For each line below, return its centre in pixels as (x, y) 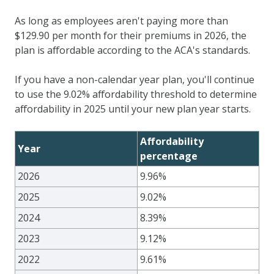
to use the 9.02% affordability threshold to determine (136, 94)
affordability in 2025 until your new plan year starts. (133, 109)
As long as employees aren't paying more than (121, 20)
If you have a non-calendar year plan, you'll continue (135, 79)
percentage (169, 156)
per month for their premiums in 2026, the (148, 35)
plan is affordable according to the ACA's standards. (132, 50)
